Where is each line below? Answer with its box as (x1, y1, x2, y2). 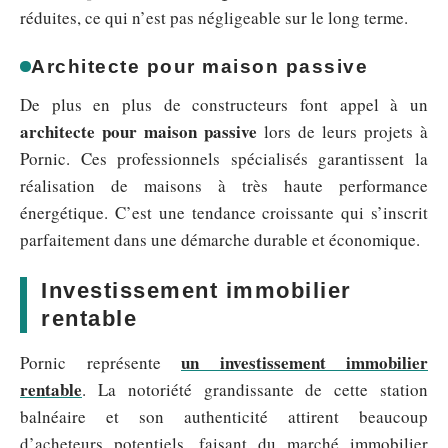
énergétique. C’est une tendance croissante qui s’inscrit (20, 200, 428, 224)
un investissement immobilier (181, 349, 428, 375)
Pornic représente (20, 350, 181, 374)
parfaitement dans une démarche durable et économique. (20, 227, 420, 251)
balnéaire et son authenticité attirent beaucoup (20, 404, 428, 428)
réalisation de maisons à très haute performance (20, 173, 428, 197)
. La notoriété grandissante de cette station (82, 377, 428, 401)
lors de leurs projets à (257, 119, 428, 143)
